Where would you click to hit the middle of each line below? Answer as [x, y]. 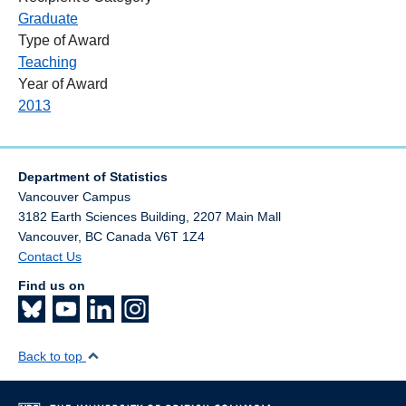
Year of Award [63, 83]
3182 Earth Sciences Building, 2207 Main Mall [150, 216]
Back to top [52, 356]
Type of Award [64, 40]
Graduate [48, 18]
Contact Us [50, 256]
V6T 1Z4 [180, 236]
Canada [129, 236]
